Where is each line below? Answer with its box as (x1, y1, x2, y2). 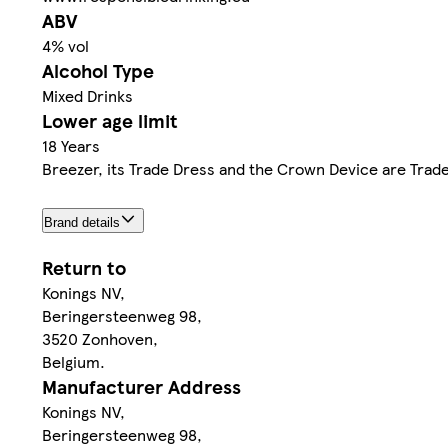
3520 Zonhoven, (42, 326, 158, 350)
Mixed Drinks (42, 83, 133, 107)
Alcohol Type (42, 56, 154, 84)
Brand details (44, 214, 120, 230)
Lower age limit (42, 106, 178, 134)
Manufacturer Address (42, 372, 241, 400)
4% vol (42, 33, 89, 57)
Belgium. (42, 349, 105, 373)
